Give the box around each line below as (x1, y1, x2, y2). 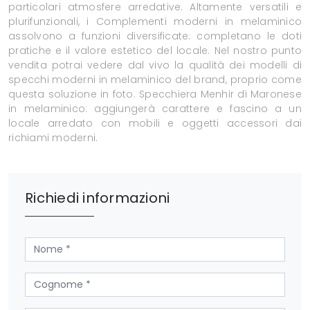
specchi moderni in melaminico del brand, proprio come (8, 73, 302, 87)
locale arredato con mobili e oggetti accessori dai (8, 116, 302, 131)
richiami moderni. (8, 131, 98, 145)
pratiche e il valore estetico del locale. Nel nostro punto (8, 44, 302, 58)
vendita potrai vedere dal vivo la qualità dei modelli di (8, 58, 302, 73)
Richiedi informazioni (25, 188, 170, 208)
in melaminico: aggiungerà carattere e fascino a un (8, 102, 302, 116)
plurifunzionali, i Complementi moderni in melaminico (8, 15, 302, 29)
